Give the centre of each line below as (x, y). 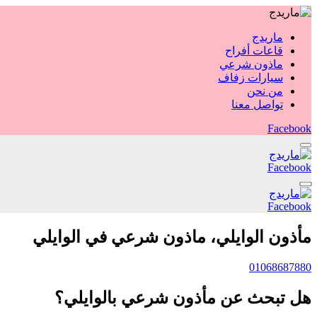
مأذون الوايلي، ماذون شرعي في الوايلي (172, 237)
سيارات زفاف (250, 77)
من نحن (265, 91)
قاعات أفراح (254, 51)
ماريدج (267, 37)
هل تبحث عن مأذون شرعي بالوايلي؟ (183, 298)
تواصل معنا (257, 104)
